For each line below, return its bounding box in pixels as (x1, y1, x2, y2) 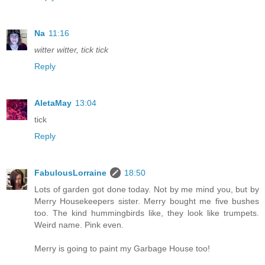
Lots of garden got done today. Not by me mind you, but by (34, 184, 259, 194)
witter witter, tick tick (34, 44, 108, 54)
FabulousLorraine (34, 167, 106, 177)
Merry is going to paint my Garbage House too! (34, 243, 210, 253)
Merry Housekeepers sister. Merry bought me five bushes (34, 196, 259, 206)
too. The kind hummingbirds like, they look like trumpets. (34, 208, 259, 218)
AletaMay (34, 98, 72, 108)
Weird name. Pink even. (34, 219, 124, 230)
